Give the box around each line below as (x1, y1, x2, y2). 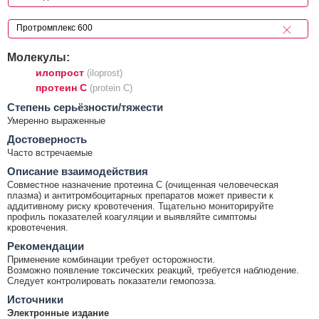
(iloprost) (87, 67, 122, 78)
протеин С (36, 81, 87, 93)
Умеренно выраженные (7, 115, 105, 126)
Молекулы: (7, 50, 70, 63)
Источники (7, 293, 63, 305)
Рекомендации (7, 239, 84, 252)
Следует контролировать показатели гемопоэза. (7, 275, 216, 286)
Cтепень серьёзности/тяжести (7, 100, 163, 113)
